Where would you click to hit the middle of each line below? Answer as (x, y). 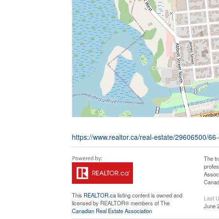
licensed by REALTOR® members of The (121, 203)
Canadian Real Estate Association (112, 211)
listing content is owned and (149, 195)
